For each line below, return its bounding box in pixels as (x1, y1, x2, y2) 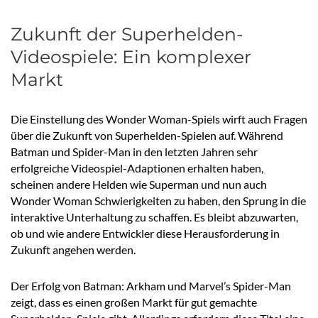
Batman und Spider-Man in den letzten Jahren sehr (11, 145, 258, 159)
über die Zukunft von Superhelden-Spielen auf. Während (11, 128, 283, 143)
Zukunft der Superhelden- (11, 23, 243, 45)
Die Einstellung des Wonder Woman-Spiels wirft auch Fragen (11, 112, 307, 126)
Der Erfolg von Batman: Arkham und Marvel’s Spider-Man (11, 279, 291, 293)
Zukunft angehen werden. (11, 243, 136, 257)
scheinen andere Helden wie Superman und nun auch (11, 177, 267, 192)
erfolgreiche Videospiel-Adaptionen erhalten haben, (11, 161, 263, 175)
